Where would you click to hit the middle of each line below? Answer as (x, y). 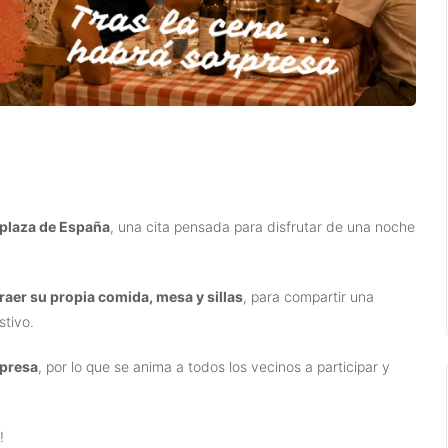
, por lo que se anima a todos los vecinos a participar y (214, 367)
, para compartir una (309, 297)
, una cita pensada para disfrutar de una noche (263, 227)
